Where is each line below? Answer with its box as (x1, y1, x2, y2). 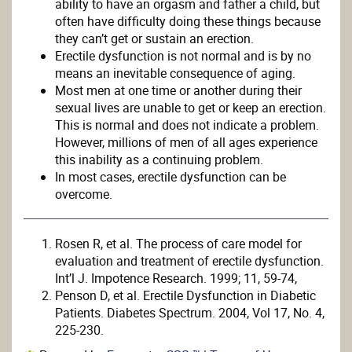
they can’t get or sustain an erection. (55, 30, 254, 48)
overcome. (55, 185, 112, 203)
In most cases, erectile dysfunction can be (55, 168, 286, 186)
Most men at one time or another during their (55, 82, 302, 100)
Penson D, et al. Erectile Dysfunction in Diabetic (55, 287, 316, 305)
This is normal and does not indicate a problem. (55, 116, 319, 134)
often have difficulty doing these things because (55, 13, 321, 31)
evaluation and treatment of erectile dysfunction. (55, 252, 324, 270)
